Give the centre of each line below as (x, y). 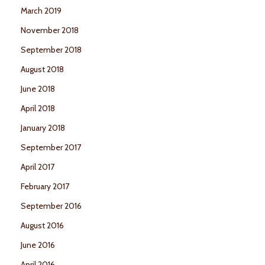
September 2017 (51, 148)
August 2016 (42, 226)
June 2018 (38, 89)
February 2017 (45, 187)
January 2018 (43, 128)
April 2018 (38, 109)
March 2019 (41, 11)
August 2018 (42, 70)
